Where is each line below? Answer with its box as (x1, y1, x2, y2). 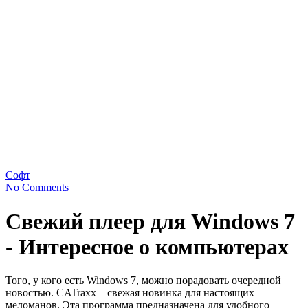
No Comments (5, 181, 69, 194)
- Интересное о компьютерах (5, 234, 289, 259)
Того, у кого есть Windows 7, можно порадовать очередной (5, 274, 281, 287)
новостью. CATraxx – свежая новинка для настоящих (5, 287, 254, 299)
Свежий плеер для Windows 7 (5, 208, 295, 234)
